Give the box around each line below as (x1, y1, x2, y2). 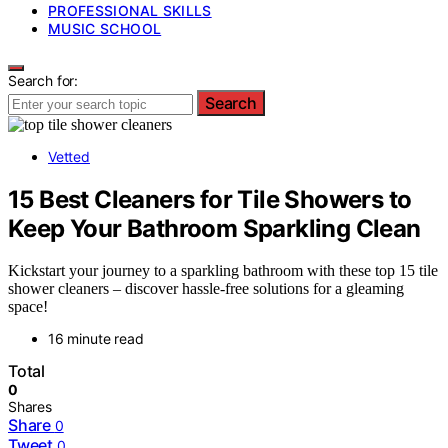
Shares (8, 398, 52, 416)
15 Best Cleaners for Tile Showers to (8, 184, 412, 214)
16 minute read (48, 330, 144, 348)
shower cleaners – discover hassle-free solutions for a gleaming (8, 280, 404, 298)
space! (8, 298, 48, 316)
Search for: (8, 71, 79, 89)
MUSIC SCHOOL (48, 19, 162, 37)
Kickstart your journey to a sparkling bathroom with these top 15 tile (8, 262, 438, 280)
